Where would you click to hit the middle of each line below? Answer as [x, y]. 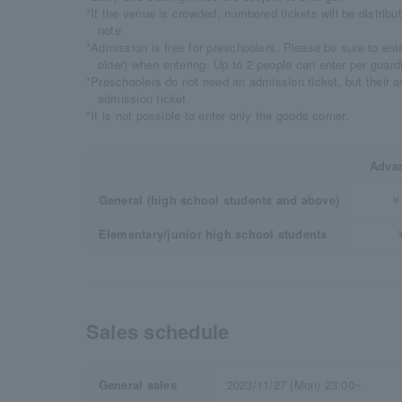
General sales [137, 385]
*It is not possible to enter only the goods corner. [218, 115]
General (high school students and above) [219, 200]
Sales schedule [158, 331]
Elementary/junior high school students [213, 234]
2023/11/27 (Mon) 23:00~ [294, 385]
